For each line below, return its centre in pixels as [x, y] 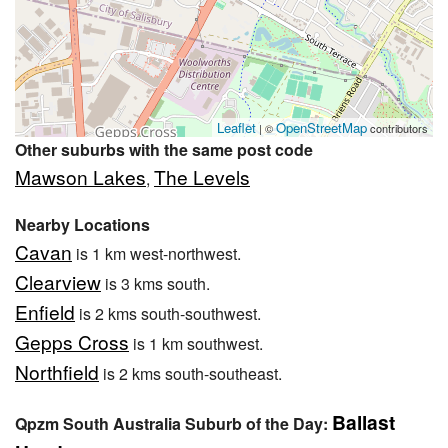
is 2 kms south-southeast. [190, 374]
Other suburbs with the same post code [164, 150]
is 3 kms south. [155, 284]
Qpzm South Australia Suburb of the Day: [173, 424]
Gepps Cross [72, 342]
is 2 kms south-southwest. [168, 314]
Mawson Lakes [80, 177]
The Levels [202, 177]
